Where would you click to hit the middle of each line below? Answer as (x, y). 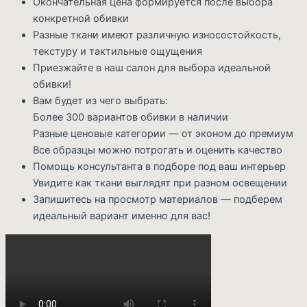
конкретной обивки (81, 19)
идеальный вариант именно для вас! (122, 216)
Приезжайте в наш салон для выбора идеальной (152, 68)
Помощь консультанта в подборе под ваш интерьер (159, 167)
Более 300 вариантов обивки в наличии (131, 118)
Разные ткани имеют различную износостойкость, (157, 35)
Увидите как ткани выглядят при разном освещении (160, 183)
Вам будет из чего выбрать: (100, 101)
